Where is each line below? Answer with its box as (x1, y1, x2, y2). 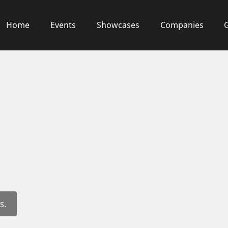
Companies (160, 20, 204, 31)
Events (50, 20, 76, 31)
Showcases (96, 20, 139, 31)
